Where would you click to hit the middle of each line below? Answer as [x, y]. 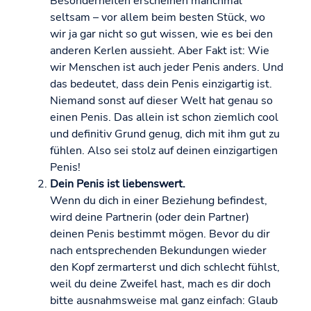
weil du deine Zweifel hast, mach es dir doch [160, 284]
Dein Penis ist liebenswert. [118, 184]
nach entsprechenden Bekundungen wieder [158, 251]
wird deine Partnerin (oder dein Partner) [150, 218]
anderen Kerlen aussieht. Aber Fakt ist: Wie [160, 51]
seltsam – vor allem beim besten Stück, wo [158, 18]
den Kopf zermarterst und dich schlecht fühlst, [165, 268]
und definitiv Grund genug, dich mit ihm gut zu [165, 134]
